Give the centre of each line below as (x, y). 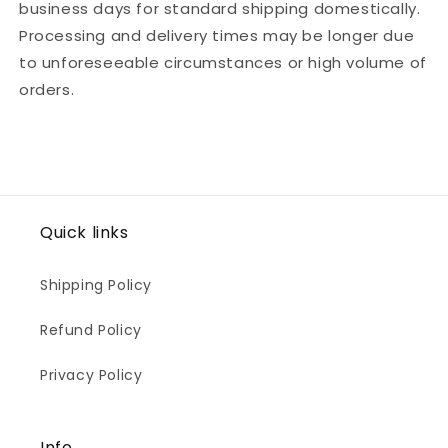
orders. (47, 89)
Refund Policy (91, 329)
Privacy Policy (91, 374)
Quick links (84, 232)
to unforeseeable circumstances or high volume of (223, 62)
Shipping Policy (96, 284)
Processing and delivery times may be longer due (217, 35)
